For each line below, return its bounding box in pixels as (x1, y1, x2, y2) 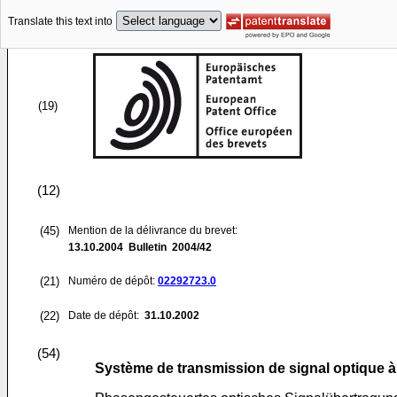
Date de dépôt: (68, 309, 142, 322)
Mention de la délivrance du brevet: (68, 224, 237, 237)
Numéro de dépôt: (68, 275, 158, 287)
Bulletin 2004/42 (123, 241, 212, 253)
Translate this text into (8, 15, 113, 28)
